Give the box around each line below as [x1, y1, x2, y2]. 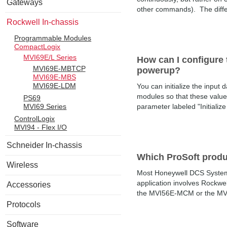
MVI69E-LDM [32, 81, 76, 90]
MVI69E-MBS [32, 72, 76, 81]
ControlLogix [14, 114, 55, 123]
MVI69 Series [23, 102, 67, 110]
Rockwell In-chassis [7, 18, 79, 26]
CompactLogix [14, 43, 61, 51]
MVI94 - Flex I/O [14, 123, 67, 131]
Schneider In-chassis [7, 140, 82, 149]
